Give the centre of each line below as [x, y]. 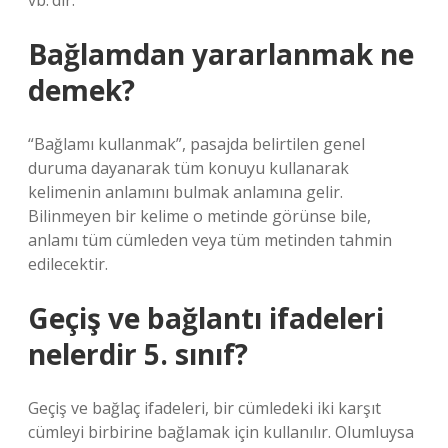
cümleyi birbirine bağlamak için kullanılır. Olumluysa [221, 432]
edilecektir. [68, 264]
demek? [81, 90]
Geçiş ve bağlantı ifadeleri [206, 318]
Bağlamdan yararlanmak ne [221, 54]
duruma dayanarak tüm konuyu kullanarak [188, 168]
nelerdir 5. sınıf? [138, 354]
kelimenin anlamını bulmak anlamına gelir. [185, 192]
